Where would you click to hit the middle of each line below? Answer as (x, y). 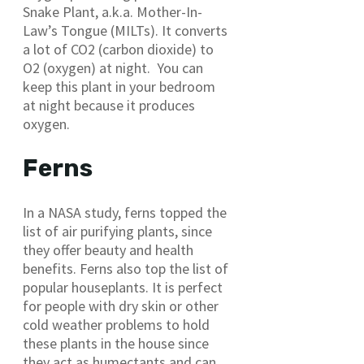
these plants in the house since (116, 343)
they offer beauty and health (108, 249)
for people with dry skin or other (121, 305)
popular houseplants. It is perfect (123, 287)
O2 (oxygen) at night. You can (113, 67)
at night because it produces (109, 105)
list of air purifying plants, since (117, 231)
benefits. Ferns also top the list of (126, 268)
